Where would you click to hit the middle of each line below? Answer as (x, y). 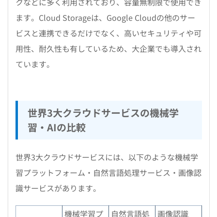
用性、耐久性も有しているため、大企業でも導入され (108, 48)
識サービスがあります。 (58, 188)
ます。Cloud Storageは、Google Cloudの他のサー (105, 17)
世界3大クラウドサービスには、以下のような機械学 (107, 157)
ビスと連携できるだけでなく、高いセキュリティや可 (108, 33)
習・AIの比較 (57, 127)
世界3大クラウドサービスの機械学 (103, 113)
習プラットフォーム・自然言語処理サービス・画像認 (108, 172)
